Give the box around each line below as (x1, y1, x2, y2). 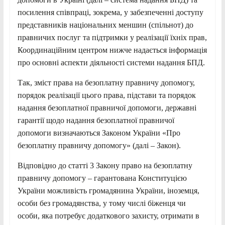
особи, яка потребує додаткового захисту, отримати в (17, 211, 199, 220)
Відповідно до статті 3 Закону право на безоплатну (17, 161, 192, 170)
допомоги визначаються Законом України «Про (17, 128, 180, 137)
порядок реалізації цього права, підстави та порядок (17, 90, 196, 99)
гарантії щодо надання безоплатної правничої (17, 116, 174, 125)
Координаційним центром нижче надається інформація (17, 45, 207, 54)
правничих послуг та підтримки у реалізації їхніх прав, (17, 33, 207, 42)
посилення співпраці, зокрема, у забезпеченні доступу (17, 8, 203, 17)
